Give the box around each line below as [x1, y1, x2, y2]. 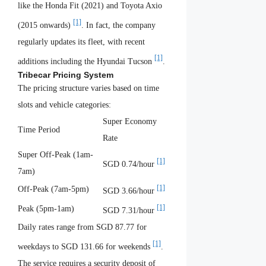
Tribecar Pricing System [18, 70, 113, 80]
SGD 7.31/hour [103, 206, 157, 216]
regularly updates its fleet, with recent [18, 37, 145, 46]
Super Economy [103, 117, 157, 126]
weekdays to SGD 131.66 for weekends [18, 242, 153, 252]
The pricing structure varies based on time [18, 84, 159, 93]
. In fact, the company [81, 20, 156, 30]
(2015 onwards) [18, 20, 73, 30]
